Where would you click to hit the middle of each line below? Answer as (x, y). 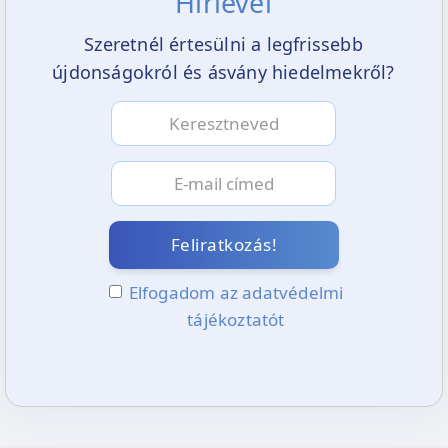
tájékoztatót (236, 319)
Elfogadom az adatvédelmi (236, 292)
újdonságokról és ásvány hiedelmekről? (223, 71)
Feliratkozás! (224, 244)
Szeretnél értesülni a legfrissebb (223, 43)
